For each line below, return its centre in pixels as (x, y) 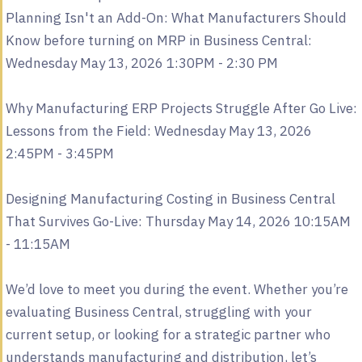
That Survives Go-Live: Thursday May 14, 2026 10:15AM (178, 221)
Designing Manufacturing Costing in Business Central (170, 198)
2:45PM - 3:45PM (59, 153)
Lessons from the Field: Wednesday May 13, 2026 (158, 130)
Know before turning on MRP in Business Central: (158, 40)
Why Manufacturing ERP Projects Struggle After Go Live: (181, 108)
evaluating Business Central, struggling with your (158, 311)
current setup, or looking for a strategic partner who (168, 334)
